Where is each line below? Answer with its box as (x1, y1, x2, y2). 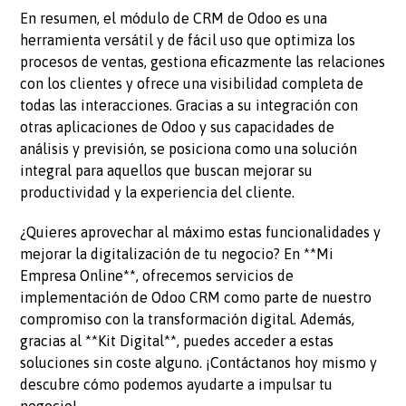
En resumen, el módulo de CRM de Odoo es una (20, 10, 328, 27)
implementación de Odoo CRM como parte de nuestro (20, 289, 372, 306)
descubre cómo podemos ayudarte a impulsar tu (20, 376, 333, 393)
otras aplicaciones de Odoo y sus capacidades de (20, 119, 335, 136)
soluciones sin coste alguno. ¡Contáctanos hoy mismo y (20, 354, 378, 372)
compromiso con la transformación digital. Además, (20, 311, 355, 328)
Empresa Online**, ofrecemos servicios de (20, 267, 295, 285)
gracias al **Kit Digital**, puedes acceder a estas (20, 333, 334, 350)
